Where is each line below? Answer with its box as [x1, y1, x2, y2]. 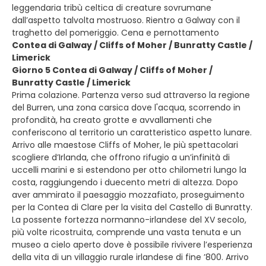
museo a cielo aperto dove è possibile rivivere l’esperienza [12, 239, 252, 251]
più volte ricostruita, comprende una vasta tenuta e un [12, 226, 241, 238]
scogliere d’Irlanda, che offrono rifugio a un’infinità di [12, 151, 230, 163]
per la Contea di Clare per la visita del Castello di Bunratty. [12, 201, 252, 213]
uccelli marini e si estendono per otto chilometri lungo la [12, 164, 246, 176]
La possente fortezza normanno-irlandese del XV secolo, [12, 214, 246, 226]
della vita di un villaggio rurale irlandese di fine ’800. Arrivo [12, 251, 249, 263]
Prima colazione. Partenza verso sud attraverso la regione [12, 89, 250, 101]
